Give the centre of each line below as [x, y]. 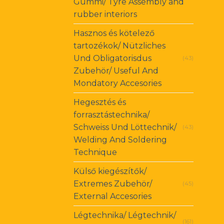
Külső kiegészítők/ [110, 171]
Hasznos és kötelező [114, 33]
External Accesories [112, 196]
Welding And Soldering [120, 140]
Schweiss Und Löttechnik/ [125, 127]
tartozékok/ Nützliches [119, 46]
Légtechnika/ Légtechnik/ [125, 215]
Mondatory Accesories [117, 83]
